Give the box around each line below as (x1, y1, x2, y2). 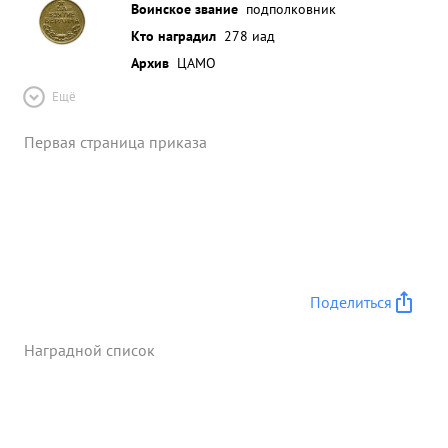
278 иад (224, 26, 275, 45)
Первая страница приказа (24, 132, 207, 152)
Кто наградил (131, 26, 216, 45)
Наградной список (24, 340, 155, 360)
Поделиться (310, 292, 392, 312)
